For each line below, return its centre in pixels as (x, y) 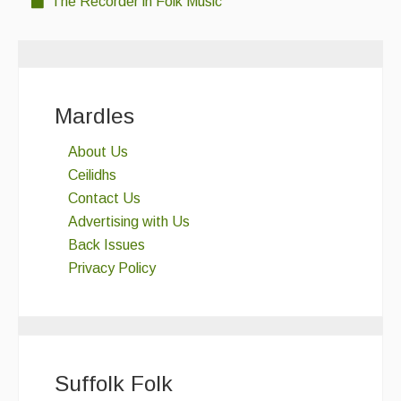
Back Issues (107, 245)
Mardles (94, 116)
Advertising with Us (129, 222)
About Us (98, 152)
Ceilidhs (92, 175)
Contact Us (104, 199)
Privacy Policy (112, 269)
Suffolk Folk (114, 384)
